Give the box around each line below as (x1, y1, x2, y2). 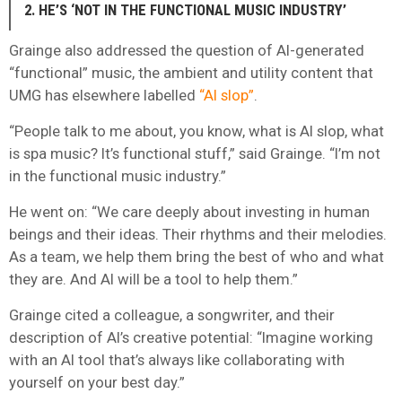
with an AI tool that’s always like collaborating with (9, 350, 345, 369)
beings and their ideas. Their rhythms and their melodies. (9, 224, 387, 243)
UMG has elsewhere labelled (9, 85, 199, 104)
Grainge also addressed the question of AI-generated (9, 40, 364, 59)
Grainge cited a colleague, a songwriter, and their (9, 305, 335, 324)
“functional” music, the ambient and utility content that (9, 63, 373, 82)
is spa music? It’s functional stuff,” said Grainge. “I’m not (9, 144, 380, 162)
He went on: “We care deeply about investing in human (9, 202, 370, 221)
